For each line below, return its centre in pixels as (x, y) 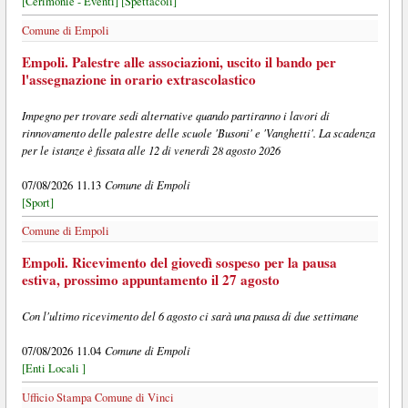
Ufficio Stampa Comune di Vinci (97, 398)
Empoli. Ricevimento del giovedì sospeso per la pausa (179, 263)
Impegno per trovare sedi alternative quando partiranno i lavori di (175, 115)
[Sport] (37, 202)
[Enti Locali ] (53, 369)
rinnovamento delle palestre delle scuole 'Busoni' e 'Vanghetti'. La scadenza (198, 132)
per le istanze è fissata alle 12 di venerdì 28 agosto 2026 (151, 149)
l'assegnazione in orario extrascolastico (138, 79)
